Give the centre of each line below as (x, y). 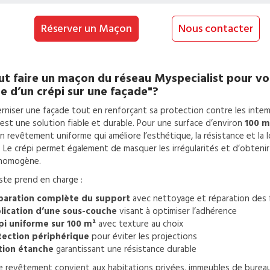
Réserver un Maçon (87, 29)
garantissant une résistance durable (125, 249)
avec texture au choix (139, 224)
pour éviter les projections (143, 237)
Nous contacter (215, 29)
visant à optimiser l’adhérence (177, 211)
